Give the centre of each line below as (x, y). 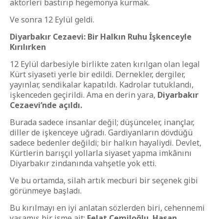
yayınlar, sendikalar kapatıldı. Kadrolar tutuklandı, (102, 85)
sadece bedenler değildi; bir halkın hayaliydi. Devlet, (106, 143)
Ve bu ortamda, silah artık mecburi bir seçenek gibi (104, 180)
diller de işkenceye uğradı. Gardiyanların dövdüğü (101, 132)
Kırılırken (28, 47)
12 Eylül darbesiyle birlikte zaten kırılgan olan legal (105, 64)
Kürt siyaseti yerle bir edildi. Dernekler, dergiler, (98, 74)
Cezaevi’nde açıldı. (46, 105)
